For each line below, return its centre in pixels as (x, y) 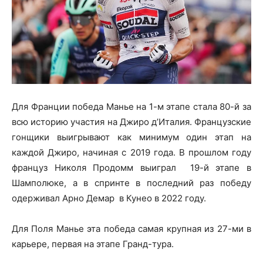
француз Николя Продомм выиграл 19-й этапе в (131, 167)
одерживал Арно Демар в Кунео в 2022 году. (109, 198)
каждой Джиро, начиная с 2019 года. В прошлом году (131, 152)
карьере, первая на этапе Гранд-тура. (93, 244)
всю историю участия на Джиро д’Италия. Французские (131, 122)
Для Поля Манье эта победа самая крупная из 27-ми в (131, 228)
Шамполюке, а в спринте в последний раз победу (131, 183)
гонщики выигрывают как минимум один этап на (131, 137)
